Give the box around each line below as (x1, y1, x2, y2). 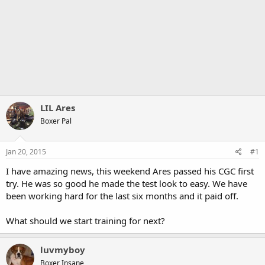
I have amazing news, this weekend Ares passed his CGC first (6, 164, 254, 177)
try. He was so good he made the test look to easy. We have (6, 177, 247, 189)
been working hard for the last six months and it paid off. (6, 189, 238, 202)
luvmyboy (40, 243, 85, 256)
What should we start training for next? (6, 214, 165, 227)
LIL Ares (40, 102, 75, 114)
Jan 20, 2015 (6, 146, 46, 157)
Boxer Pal (40, 116, 72, 126)
